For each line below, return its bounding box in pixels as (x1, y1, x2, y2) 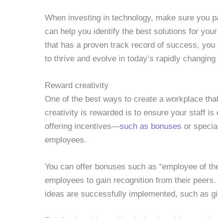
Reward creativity (45, 81, 109, 91)
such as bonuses (120, 122, 182, 131)
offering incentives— (45, 122, 120, 131)
